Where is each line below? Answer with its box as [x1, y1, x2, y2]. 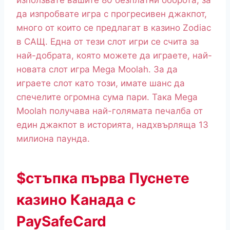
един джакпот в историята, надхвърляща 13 [16, 120, 208, 130]
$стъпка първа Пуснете [16, 169, 189, 187]
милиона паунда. [16, 133, 90, 144]
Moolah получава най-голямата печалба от [16, 106, 203, 117]
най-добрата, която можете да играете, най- [16, 50, 212, 61]
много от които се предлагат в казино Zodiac [16, 23, 211, 33]
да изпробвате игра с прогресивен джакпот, [16, 9, 207, 20]
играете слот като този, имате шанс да [16, 78, 185, 89]
